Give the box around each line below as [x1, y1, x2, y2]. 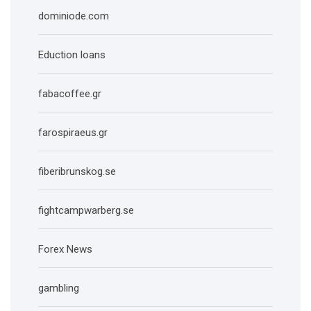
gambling [38, 282, 79, 294]
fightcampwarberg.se [38, 204, 134, 217]
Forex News [38, 243, 92, 255]
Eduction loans [38, 49, 106, 61]
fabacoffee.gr [38, 87, 101, 100]
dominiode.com [38, 10, 109, 22]
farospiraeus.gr [38, 126, 108, 139]
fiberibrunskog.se [38, 165, 116, 178]
